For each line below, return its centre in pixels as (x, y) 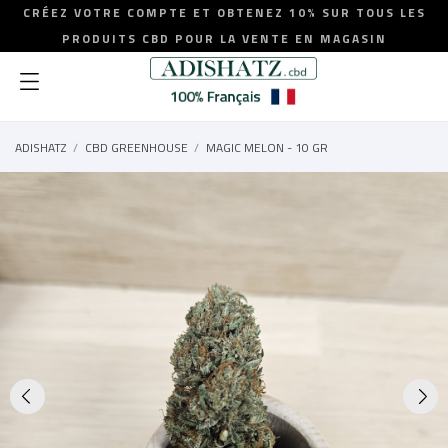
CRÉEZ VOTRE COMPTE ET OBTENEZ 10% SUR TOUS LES (224, 12)
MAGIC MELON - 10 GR (267, 147)
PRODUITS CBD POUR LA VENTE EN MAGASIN (224, 38)
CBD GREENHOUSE (136, 147)
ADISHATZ (40, 147)
